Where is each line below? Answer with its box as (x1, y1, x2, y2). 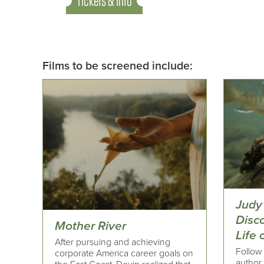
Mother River (55, 218, 126, 233)
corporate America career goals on (55, 247, 193, 260)
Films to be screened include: (42, 59, 193, 74)
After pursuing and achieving (55, 236, 170, 249)
